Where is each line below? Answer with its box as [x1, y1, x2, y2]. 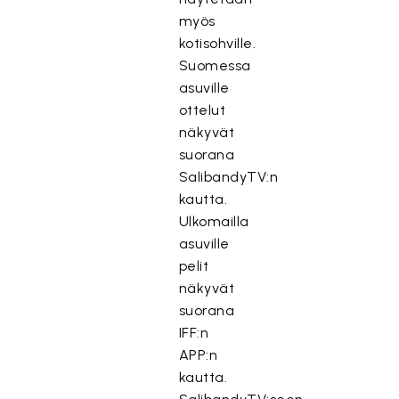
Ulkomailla [178, 213, 249, 230]
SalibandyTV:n [178, 168, 279, 185]
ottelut [178, 102, 226, 118]
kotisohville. [178, 35, 256, 52]
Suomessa [178, 57, 251, 74]
